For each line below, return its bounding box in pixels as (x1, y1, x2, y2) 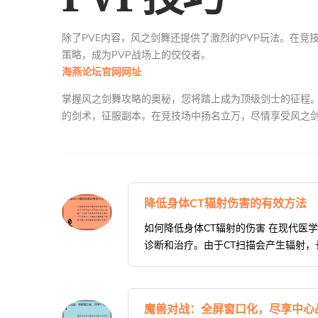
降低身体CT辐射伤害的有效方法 (144, 196, 307, 212)
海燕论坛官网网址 (62, 65, 141, 79)
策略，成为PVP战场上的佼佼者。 (62, 48, 211, 62)
